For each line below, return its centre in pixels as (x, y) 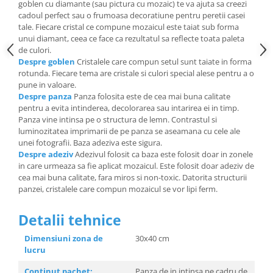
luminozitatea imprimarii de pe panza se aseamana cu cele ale (129, 131)
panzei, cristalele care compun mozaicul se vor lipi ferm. (118, 189)
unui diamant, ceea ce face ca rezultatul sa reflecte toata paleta (131, 38)
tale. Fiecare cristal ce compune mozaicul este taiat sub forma (129, 27)
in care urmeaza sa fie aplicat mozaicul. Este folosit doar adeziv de (136, 166)
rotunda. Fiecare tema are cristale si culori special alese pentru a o (136, 73)
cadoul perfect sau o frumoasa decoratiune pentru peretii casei (132, 15)
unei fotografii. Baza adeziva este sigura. (91, 143)
